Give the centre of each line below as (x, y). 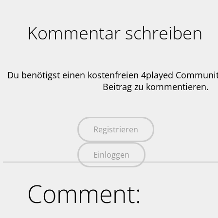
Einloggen (111, 155)
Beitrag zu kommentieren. (156, 87)
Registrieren (116, 130)
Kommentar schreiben (115, 33)
